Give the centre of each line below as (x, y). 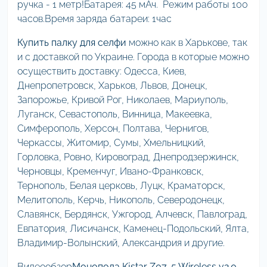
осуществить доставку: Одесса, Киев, (102, 71)
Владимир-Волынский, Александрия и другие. (121, 243)
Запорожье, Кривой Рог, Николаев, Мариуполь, (123, 100)
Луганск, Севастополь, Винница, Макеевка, (115, 114)
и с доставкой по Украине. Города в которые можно (133, 57)
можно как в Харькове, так (187, 43)
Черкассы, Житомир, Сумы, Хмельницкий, (111, 143)
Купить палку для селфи (72, 43)
